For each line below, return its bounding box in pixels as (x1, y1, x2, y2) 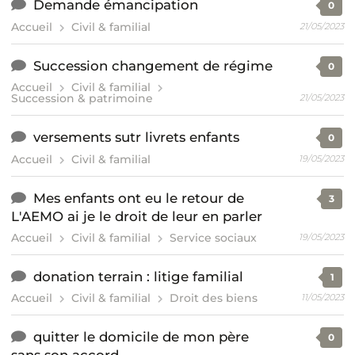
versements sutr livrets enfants (33, 129, 240, 146)
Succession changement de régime (33, 57, 273, 74)
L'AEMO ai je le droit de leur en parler (11, 208, 262, 224)
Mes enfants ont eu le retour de (33, 189, 245, 206)
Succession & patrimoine (11, 91, 153, 106)
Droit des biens (170, 291, 258, 306)
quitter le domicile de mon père (33, 329, 250, 345)
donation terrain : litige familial (33, 268, 244, 284)
